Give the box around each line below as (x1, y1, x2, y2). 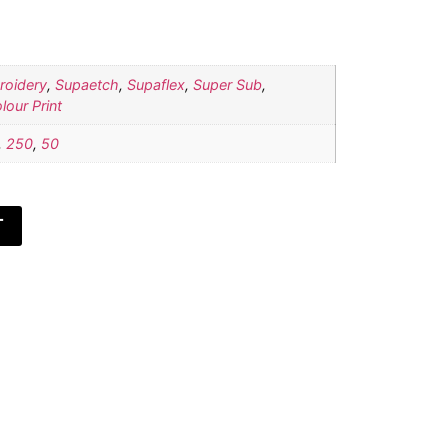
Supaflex (127, 75, 185, 93)
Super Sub (193, 75, 262, 93)
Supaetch (55, 75, 119, 93)
